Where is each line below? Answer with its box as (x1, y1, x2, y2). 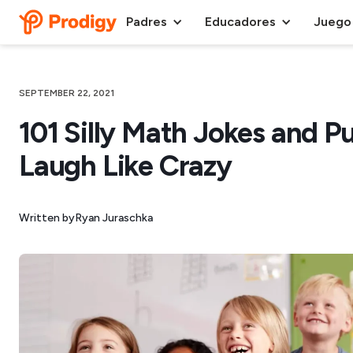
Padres (126, 14, 167, 29)
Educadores (205, 14, 276, 29)
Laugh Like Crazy (19, 148, 232, 183)
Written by (19, 210, 75, 225)
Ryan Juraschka (75, 210, 153, 225)
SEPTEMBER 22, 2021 (19, 87, 114, 98)
